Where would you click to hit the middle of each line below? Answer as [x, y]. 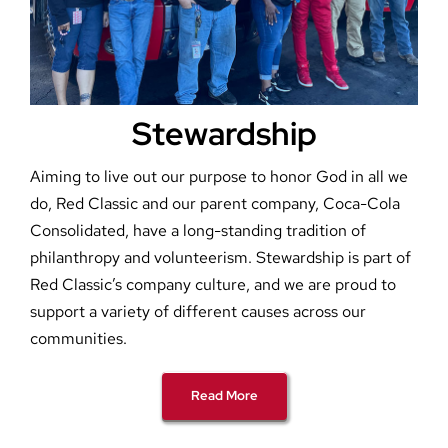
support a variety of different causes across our [197, 311]
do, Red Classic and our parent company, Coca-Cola [214, 203]
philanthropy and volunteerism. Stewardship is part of [220, 257]
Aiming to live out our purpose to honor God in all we [218, 176]
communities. [78, 338]
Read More [224, 395]
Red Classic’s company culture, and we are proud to [212, 284]
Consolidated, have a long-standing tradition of [197, 230]
